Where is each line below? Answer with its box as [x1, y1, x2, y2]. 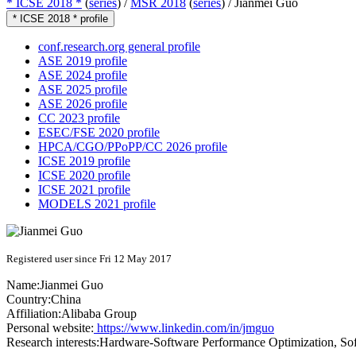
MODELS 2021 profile [38, 197, 156, 211]
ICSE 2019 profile [38, 154, 130, 168]
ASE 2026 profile [38, 97, 127, 111]
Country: [6, 292, 51, 307]
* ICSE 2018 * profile [13, 13, 108, 25]
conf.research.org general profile [38, 40, 200, 54]
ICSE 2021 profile [38, 183, 130, 197]
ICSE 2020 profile [38, 168, 130, 183]
